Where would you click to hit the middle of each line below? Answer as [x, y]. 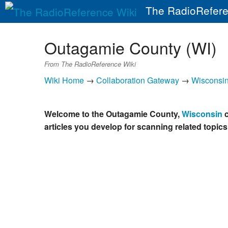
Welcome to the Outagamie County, [113, 114]
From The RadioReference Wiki [90, 64]
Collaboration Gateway [138, 80]
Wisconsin [202, 114]
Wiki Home [64, 80]
